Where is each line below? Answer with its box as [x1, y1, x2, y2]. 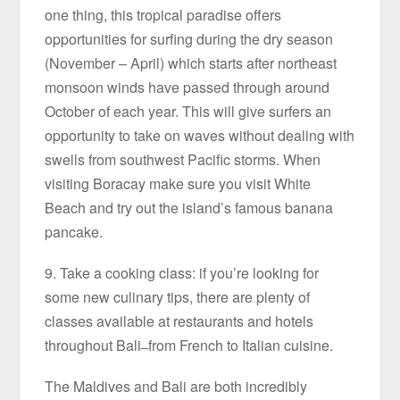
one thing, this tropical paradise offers [45, 4, 282, 25]
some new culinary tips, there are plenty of [45, 286, 311, 307]
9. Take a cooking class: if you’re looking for [45, 262, 320, 283]
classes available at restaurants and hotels [45, 310, 314, 331]
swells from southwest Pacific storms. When [45, 148, 321, 170]
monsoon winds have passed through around [45, 76, 330, 97]
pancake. [45, 221, 107, 242]
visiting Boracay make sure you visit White [45, 172, 312, 194]
